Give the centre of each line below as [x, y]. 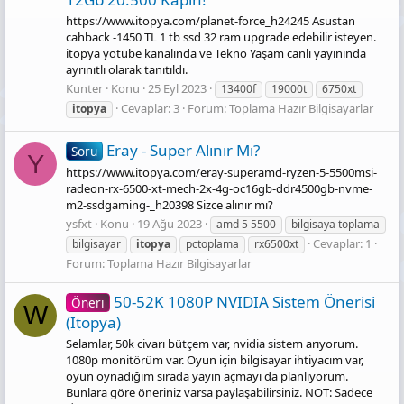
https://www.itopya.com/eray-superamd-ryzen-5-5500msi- [221, 172]
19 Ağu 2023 [170, 223]
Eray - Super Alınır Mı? [183, 151]
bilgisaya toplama [335, 224]
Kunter [84, 89]
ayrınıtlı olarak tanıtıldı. [127, 70]
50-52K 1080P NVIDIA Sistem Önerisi [244, 301]
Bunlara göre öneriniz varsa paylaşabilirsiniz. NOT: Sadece [219, 393]
